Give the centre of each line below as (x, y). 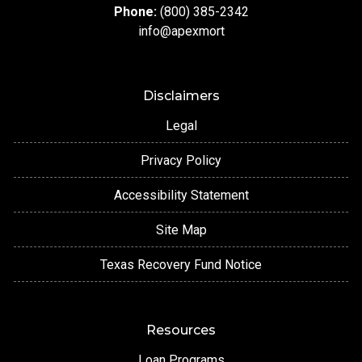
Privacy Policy (181, 161)
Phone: (137, 12)
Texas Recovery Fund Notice (181, 265)
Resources (181, 330)
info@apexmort (181, 32)
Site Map (181, 230)
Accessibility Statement (181, 196)
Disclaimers (181, 96)
